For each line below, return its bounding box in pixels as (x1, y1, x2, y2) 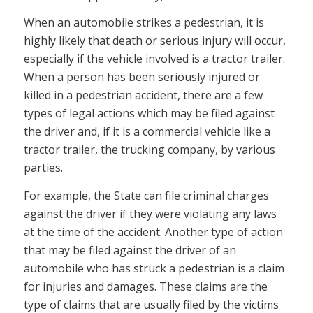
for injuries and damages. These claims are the (23, 278, 268, 294)
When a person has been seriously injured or (23, 69, 260, 85)
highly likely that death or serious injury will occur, (23, 33, 286, 49)
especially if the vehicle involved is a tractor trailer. (23, 51, 285, 67)
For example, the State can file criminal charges (23, 187, 269, 203)
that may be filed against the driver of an (23, 242, 236, 258)
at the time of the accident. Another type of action (23, 224, 283, 240)
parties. (23, 160, 63, 176)
